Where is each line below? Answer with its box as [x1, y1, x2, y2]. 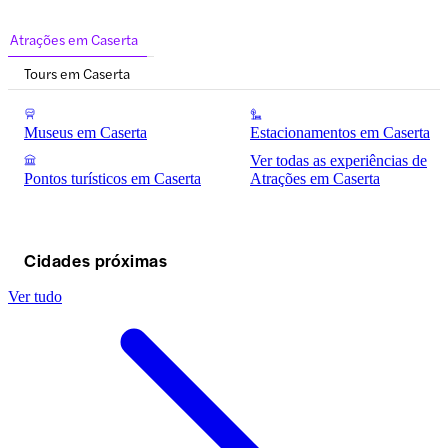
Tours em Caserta [24, 62, 130, 83]
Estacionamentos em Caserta [250, 124, 430, 142]
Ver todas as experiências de [250, 151, 427, 169]
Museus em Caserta [24, 124, 147, 142]
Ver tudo [8, 287, 62, 305]
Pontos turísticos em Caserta [24, 169, 201, 187]
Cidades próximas [24, 247, 168, 272]
